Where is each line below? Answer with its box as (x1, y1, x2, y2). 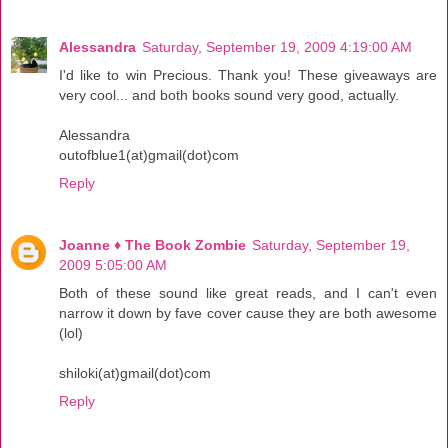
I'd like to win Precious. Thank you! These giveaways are (59, 67, 437, 84)
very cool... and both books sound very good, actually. (59, 87, 399, 104)
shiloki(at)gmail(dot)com (59, 365, 211, 382)
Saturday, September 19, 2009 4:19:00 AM (142, 39, 412, 56)
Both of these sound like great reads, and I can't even (59, 285, 437, 302)
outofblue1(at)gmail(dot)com (59, 147, 239, 164)
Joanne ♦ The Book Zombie (59, 237, 246, 254)
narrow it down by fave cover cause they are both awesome (59, 305, 437, 322)
